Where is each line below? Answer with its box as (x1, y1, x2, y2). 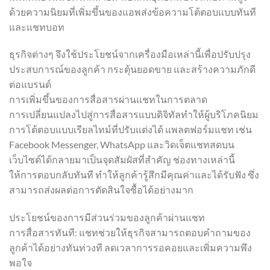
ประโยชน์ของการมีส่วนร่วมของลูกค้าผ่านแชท (9, 212, 205, 224)
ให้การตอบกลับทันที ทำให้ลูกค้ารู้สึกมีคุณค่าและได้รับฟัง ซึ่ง (9, 169, 259, 181)
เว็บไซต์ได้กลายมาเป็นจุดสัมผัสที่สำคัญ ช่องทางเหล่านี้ (9, 154, 235, 166)
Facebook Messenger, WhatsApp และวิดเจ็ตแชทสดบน (9, 139, 234, 151)
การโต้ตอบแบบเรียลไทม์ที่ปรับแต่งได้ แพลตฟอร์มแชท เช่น (9, 124, 252, 136)
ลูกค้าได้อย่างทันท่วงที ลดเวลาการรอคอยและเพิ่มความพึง (9, 242, 252, 254)
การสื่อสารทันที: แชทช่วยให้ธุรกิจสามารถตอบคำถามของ (9, 227, 251, 239)
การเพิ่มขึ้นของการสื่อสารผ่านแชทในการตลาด (9, 93, 207, 105)
